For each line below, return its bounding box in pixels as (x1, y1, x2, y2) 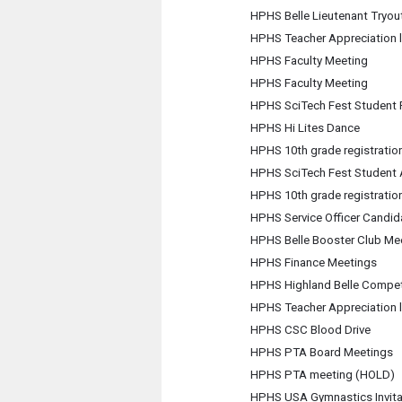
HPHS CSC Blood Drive (249, 323, 371, 336)
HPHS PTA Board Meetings (249, 345, 393, 359)
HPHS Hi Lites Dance (249, 121, 360, 135)
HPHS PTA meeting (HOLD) (249, 368, 395, 381)
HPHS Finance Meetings (249, 256, 377, 269)
